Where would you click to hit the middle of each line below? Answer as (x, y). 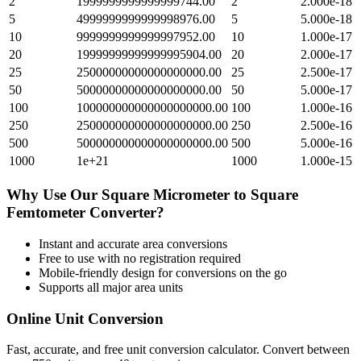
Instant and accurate (91, 243)
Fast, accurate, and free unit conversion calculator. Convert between (178, 350)
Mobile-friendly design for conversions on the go (163, 272)
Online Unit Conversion (85, 318)
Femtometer (46, 213)
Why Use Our (54, 195)
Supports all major (87, 287)
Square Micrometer (166, 195)
